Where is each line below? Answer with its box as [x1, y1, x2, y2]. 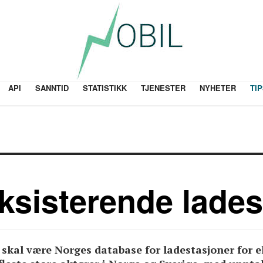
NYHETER [199, 82, 236, 93]
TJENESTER [140, 82, 186, 93]
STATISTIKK [82, 82, 127, 93]
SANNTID [35, 82, 69, 93]
